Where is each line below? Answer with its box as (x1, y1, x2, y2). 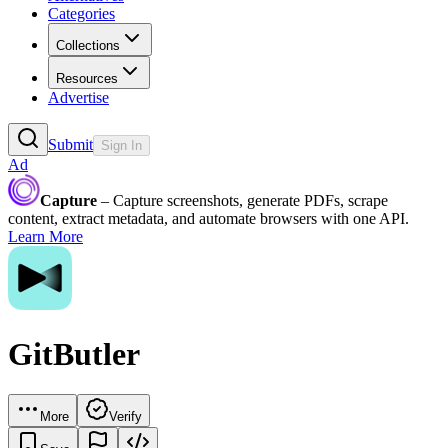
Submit (48, 136, 93, 154)
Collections (56, 38, 120, 54)
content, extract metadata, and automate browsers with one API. (8, 210, 409, 228)
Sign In (101, 138, 142, 154)
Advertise (48, 89, 109, 107)
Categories (48, 5, 115, 23)
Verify (109, 409, 142, 425)
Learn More (8, 228, 83, 246)
